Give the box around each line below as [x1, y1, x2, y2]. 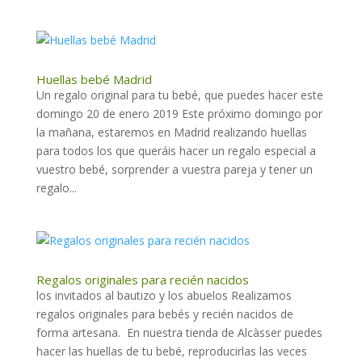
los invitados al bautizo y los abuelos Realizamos [36, 287, 292, 303]
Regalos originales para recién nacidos [36, 271, 249, 288]
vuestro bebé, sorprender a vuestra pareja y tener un [36, 161, 313, 177]
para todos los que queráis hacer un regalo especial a [36, 142, 316, 158]
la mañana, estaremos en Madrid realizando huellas [36, 124, 307, 140]
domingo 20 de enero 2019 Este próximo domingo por [36, 105, 322, 121]
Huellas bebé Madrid [36, 70, 152, 87]
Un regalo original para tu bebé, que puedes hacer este [36, 86, 323, 103]
